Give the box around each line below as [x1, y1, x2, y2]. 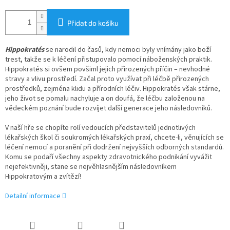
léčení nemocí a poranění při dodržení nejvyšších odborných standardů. [5, 142, 224, 153]
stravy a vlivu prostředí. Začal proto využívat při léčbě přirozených [5, 74, 209, 85]
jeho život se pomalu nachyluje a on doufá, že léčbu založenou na [5, 93, 205, 104]
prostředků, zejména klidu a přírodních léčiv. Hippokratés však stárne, [5, 84, 220, 94]
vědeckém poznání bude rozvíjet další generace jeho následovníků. [5, 103, 212, 114]
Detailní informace [5, 191, 61, 202]
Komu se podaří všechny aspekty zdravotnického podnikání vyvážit [5, 152, 212, 163]
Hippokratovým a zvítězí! [5, 171, 81, 182]
